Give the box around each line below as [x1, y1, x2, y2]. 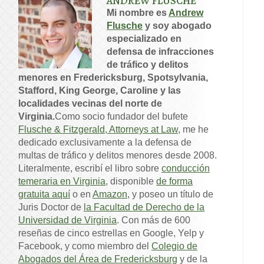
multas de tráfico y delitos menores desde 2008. [18, 150, 217, 161]
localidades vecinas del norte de [18, 98, 162, 109]
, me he [178, 124, 209, 135]
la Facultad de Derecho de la [84, 202, 204, 213]
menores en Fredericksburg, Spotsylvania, [18, 72, 208, 83]
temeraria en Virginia [18, 176, 105, 187]
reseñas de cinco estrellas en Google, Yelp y [18, 228, 204, 239]
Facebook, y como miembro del [18, 241, 151, 252]
